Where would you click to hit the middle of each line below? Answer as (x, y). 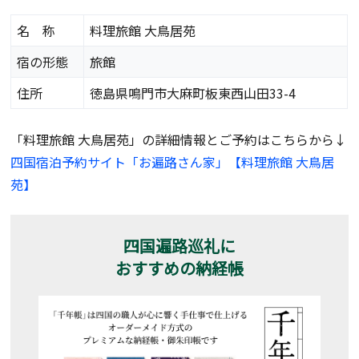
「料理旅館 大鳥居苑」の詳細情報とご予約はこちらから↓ (179, 140)
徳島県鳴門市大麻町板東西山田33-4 (193, 93)
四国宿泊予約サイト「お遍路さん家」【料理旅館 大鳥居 (173, 162)
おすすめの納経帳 (179, 268)
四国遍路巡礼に (179, 246)
